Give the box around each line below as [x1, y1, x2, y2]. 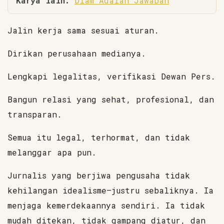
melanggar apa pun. [7, 147, 96, 157]
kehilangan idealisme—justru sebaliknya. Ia [7, 185, 213, 195]
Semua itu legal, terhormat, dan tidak [7, 132, 190, 142]
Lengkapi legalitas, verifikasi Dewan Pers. [7, 71, 215, 81]
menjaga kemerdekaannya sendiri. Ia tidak [7, 200, 205, 210]
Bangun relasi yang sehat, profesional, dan [7, 94, 214, 104]
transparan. [7, 109, 62, 119]
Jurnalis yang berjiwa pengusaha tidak [7, 170, 190, 180]
